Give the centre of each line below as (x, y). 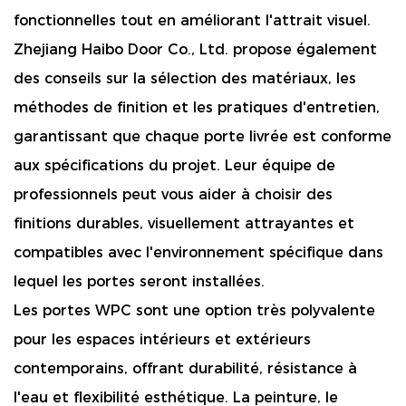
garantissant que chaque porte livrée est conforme (203, 136)
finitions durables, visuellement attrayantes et (184, 223)
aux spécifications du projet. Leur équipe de (174, 165)
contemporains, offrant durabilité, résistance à (185, 368)
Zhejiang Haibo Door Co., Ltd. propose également (195, 49)
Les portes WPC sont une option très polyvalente (194, 310)
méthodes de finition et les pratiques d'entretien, (197, 107)
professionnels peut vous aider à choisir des (173, 194)
